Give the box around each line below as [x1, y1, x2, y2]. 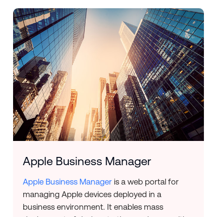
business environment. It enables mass [22, 201, 163, 212]
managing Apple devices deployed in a [22, 189, 161, 199]
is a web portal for [111, 176, 179, 186]
